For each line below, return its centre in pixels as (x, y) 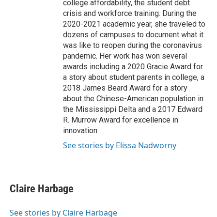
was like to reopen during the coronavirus (132, 45)
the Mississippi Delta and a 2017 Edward (133, 109)
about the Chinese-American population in (133, 99)
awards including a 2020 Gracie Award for (133, 67)
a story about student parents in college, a (134, 77)
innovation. (81, 131)
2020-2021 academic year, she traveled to (134, 24)
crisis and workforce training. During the (130, 13)
